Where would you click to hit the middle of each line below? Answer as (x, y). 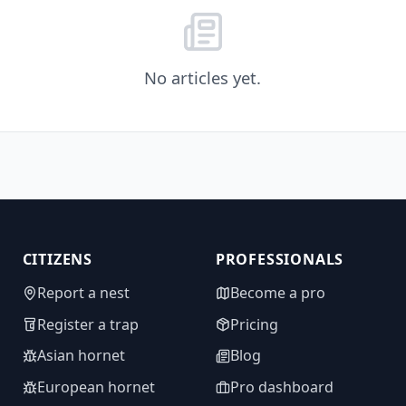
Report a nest (83, 292)
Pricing (254, 324)
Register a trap (87, 324)
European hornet (96, 387)
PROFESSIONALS (280, 260)
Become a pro (277, 292)
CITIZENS (58, 260)
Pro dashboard (281, 387)
